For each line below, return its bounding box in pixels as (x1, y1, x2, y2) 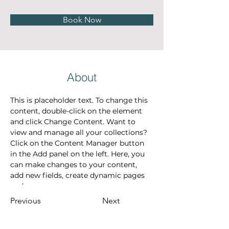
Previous (10, 196, 41, 205)
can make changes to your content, (10, 160, 139, 169)
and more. (10, 181, 47, 191)
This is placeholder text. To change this (10, 96, 150, 105)
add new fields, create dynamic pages (10, 171, 147, 180)
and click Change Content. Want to (10, 117, 138, 126)
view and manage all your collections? (10, 128, 149, 137)
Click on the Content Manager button (10, 139, 146, 148)
